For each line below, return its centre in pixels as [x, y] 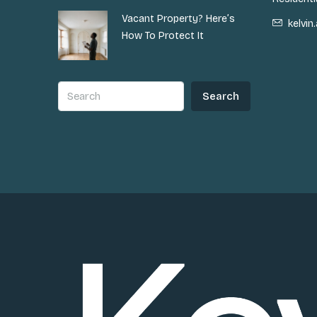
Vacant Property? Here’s [178, 18]
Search [221, 96]
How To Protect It [163, 35]
